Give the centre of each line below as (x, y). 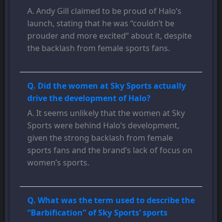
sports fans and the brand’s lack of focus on (110, 150)
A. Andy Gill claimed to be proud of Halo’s (104, 11)
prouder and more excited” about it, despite (110, 35)
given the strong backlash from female (100, 138)
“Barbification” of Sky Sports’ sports (97, 212)
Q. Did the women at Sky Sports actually (107, 85)
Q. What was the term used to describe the (111, 200)
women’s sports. (58, 162)
